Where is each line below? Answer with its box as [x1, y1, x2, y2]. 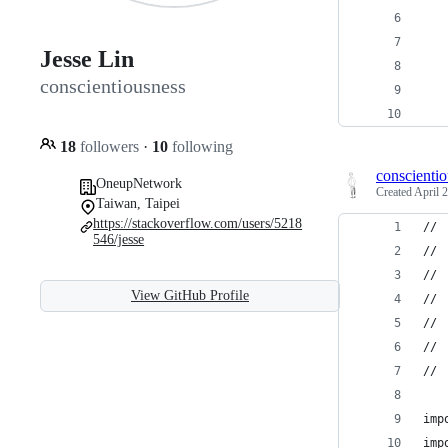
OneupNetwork [96, 175, 182, 191]
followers [76, 137, 143, 155]
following [168, 137, 233, 155]
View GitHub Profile [131, 287, 249, 303]
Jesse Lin [40, 46, 134, 73]
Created [376, 185, 414, 199]
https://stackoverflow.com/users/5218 [93, 215, 303, 231]
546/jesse [93, 231, 145, 247]
